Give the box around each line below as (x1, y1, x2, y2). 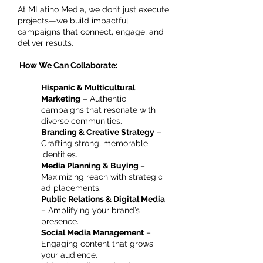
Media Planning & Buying (41, 161, 140, 170)
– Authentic (80, 94, 126, 103)
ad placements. (41, 183, 101, 193)
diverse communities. (41, 116, 122, 126)
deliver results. (18, 38, 73, 48)
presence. (41, 217, 79, 226)
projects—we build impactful (18, 16, 129, 25)
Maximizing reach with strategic (41, 172, 163, 181)
